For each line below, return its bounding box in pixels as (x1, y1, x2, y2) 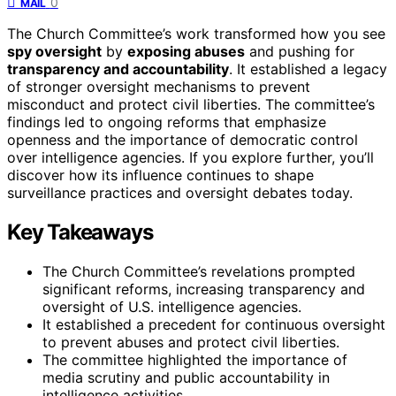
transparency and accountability (7, 59, 229, 78)
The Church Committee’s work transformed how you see (7, 24, 385, 42)
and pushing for (245, 42, 354, 60)
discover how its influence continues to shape (7, 165, 314, 184)
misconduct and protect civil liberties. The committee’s (7, 95, 375, 113)
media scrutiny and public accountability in (42, 368, 330, 386)
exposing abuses (127, 42, 245, 60)
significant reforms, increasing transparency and (42, 279, 365, 298)
